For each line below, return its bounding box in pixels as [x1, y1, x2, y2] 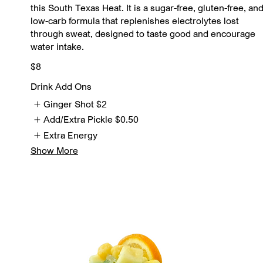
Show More [31, 144, 78, 157]
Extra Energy [43, 129, 98, 141]
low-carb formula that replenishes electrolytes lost [31, 15, 239, 26]
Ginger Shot [43, 98, 95, 110]
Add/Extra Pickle [43, 113, 113, 126]
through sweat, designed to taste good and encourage [31, 28, 255, 39]
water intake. [31, 41, 84, 52]
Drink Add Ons [31, 80, 92, 92]
